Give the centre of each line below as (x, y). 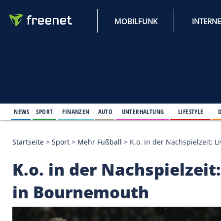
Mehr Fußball (120, 171)
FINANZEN (92, 134)
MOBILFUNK (164, 25)
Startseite (34, 171)
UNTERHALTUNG (172, 134)
